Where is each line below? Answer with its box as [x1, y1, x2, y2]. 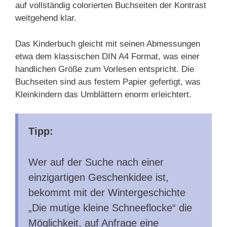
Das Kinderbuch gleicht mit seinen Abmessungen [15, 39, 200, 49]
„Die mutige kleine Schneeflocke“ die [28, 202, 192, 213]
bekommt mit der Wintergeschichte [28, 186, 185, 198]
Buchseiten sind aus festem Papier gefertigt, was [15, 77, 201, 87]
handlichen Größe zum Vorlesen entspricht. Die [15, 64, 194, 74]
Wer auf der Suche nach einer [28, 156, 164, 168]
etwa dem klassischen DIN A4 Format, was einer [15, 51, 200, 61]
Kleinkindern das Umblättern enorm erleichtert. [15, 89, 192, 99]
